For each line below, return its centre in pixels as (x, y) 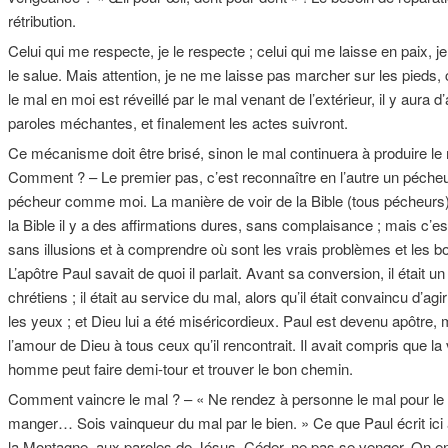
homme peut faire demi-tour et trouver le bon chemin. (180, 368)
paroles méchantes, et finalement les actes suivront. (178, 122)
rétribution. (42, 20)
